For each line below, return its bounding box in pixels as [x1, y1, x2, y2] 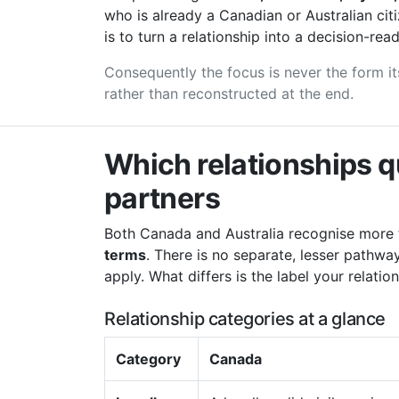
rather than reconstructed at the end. [104, 85, 354, 102]
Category [116, 350, 181, 368]
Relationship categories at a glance [104, 308, 386, 330]
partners [104, 181, 220, 216]
